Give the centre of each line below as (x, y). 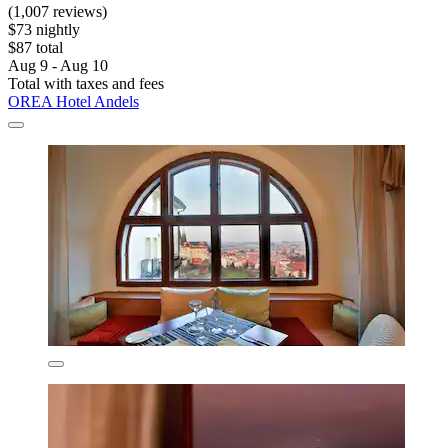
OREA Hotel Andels (73, 101)
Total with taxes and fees (86, 83)
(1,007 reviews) (57, 11)
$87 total (35, 47)
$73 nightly (44, 29)
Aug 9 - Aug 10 (58, 65)
